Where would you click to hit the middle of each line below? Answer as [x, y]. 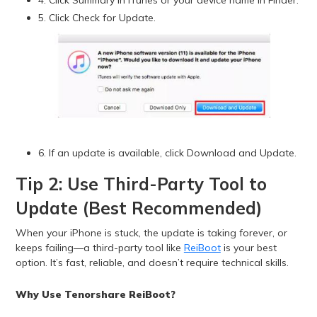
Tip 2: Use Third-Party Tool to [141, 184]
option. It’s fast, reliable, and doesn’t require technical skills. [152, 263]
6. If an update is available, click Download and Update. [167, 153]
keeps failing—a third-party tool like [99, 248]
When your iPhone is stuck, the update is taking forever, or [151, 233]
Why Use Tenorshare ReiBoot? [95, 295]
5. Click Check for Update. [97, 18]
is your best [248, 248]
